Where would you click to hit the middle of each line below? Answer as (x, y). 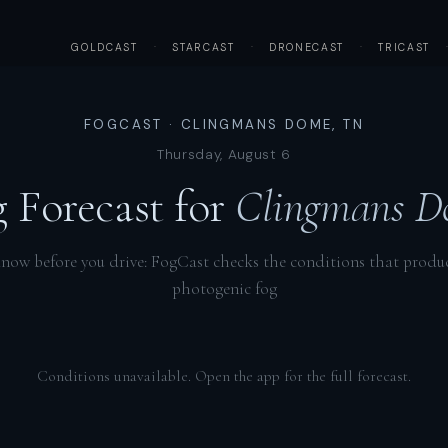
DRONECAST (306, 48)
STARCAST (203, 48)
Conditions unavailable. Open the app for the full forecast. (224, 375)
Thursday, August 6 (224, 154)
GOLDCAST (104, 48)
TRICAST (404, 48)
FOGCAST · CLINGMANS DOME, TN (224, 124)
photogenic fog (224, 288)
